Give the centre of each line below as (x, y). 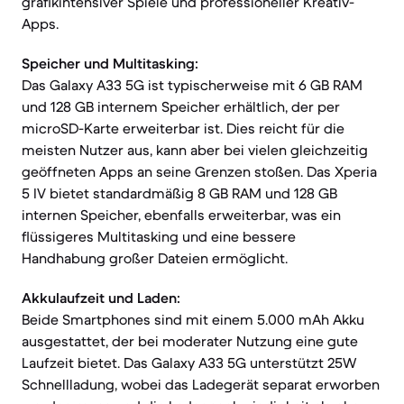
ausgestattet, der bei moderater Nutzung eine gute (190, 341)
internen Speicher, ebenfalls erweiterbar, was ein (181, 215)
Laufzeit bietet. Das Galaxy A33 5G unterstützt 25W (189, 363)
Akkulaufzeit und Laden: (101, 298)
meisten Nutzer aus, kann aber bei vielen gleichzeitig (195, 150)
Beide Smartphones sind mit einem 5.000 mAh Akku (193, 319)
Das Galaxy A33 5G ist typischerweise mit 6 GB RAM (192, 85)
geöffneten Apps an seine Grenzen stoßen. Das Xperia (199, 171)
